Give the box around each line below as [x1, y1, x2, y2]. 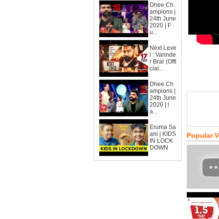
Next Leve [150, 44, 176, 51]
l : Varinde [150, 51, 176, 58]
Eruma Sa [150, 124, 176, 131]
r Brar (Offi [150, 58, 176, 65]
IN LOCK [150, 137, 173, 144]
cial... [150, 65, 163, 72]
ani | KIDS [150, 131, 176, 137]
